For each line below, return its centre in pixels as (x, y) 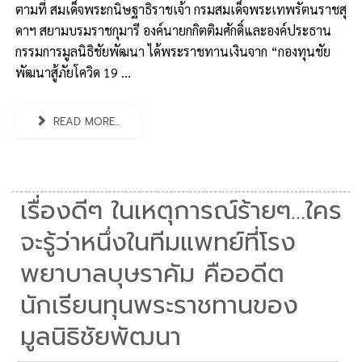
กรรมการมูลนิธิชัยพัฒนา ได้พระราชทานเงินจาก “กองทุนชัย (173, 51)
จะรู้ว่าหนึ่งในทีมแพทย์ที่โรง (158, 242)
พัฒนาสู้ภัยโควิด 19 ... (73, 72)
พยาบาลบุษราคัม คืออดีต (152, 274)
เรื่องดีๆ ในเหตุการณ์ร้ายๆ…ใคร (181, 211)
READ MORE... (85, 122)
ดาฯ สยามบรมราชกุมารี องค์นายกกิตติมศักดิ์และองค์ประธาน (173, 30)
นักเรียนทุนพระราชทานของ (159, 305)
